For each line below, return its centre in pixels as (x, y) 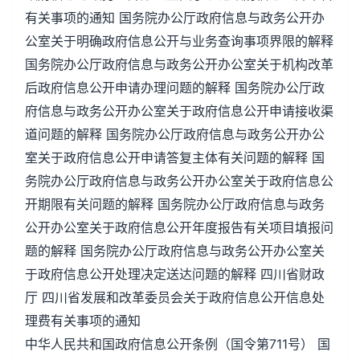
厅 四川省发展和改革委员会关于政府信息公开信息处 (175, 297)
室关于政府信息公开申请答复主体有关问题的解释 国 (175, 157)
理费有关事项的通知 (83, 321)
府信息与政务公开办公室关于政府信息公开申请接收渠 (179, 111)
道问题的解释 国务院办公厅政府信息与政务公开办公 (175, 134)
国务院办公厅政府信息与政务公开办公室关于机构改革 (179, 64)
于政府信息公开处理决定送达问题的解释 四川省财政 (175, 274)
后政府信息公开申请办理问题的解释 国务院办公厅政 (175, 88)
